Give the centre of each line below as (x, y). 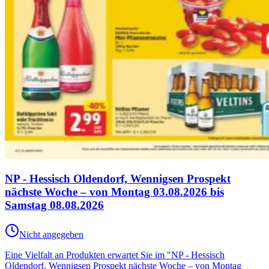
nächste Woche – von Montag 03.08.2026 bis (114, 192)
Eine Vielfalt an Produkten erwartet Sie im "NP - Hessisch (115, 255)
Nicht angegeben (51, 235)
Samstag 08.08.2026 (54, 205)
